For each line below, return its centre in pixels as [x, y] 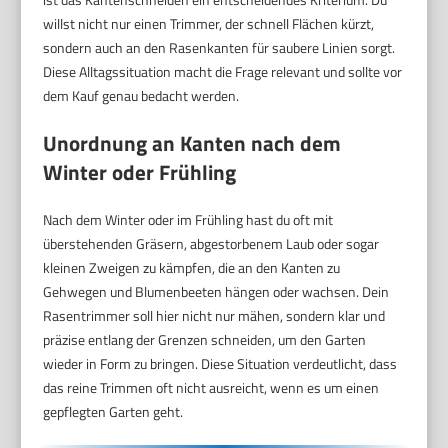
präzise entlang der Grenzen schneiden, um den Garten [205, 339]
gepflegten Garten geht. [113, 411]
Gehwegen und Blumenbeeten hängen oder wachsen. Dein [216, 291]
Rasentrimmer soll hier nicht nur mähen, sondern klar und [214, 315]
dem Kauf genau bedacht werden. [141, 95]
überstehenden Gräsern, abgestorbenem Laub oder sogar [211, 243]
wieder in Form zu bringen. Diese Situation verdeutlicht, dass [220, 363]
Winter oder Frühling [140, 171]
